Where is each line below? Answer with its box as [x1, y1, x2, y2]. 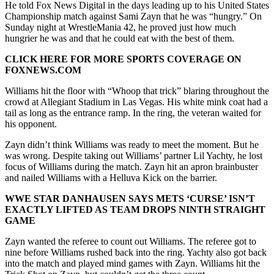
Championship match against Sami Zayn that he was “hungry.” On [5, 10, 262, 21]
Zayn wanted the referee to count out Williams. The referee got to [5, 235, 256, 246]
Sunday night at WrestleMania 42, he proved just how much [5, 21, 236, 32]
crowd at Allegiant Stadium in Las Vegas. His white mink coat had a [5, 96, 268, 107]
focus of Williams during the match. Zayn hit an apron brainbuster [5, 161, 258, 172]
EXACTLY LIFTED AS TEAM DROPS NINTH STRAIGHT [5, 204, 265, 215]
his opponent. [5, 118, 57, 129]
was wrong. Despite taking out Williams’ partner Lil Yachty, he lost [5, 150, 262, 161]
